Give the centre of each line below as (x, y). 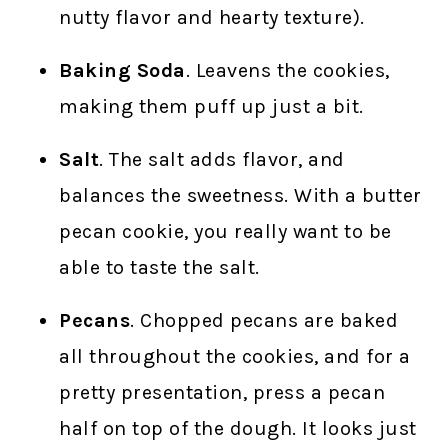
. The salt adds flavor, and (222, 160)
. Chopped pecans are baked (264, 321)
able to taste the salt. (159, 268)
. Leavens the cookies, (287, 71)
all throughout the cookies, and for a (235, 357)
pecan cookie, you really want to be (225, 232)
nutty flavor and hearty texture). (212, 18)
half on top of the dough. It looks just (238, 429)
